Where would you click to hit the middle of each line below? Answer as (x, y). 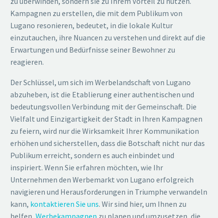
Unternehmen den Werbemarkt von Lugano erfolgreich (102, 180)
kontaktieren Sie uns (64, 204)
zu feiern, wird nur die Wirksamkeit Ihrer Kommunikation (105, 131)
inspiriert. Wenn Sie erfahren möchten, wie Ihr (87, 168)
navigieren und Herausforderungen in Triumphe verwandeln (109, 192)
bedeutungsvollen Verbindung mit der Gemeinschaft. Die (103, 107)
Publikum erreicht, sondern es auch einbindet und (92, 155)
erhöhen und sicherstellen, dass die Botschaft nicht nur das (108, 143)
